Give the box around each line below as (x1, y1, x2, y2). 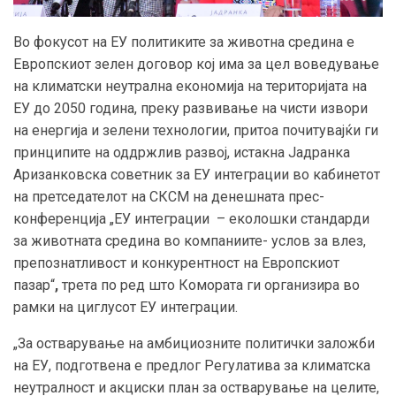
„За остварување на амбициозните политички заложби (13, 334, 375, 352)
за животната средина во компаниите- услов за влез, (13, 232, 366, 249)
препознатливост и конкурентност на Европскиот (13, 254, 339, 271)
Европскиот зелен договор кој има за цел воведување (13, 55, 379, 72)
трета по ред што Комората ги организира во (62, 276, 360, 293)
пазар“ (13, 276, 55, 293)
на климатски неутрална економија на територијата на (13, 77, 367, 95)
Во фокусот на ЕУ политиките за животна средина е (13, 33, 354, 50)
